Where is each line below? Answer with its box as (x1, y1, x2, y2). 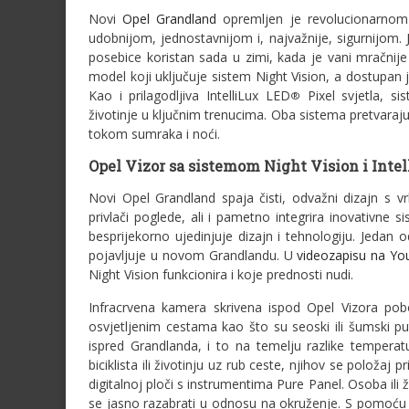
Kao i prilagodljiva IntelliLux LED (89, 86, 290, 104)
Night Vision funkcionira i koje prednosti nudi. (89, 265, 353, 283)
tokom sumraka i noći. (89, 124, 220, 142)
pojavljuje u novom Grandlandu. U (89, 246, 298, 264)
